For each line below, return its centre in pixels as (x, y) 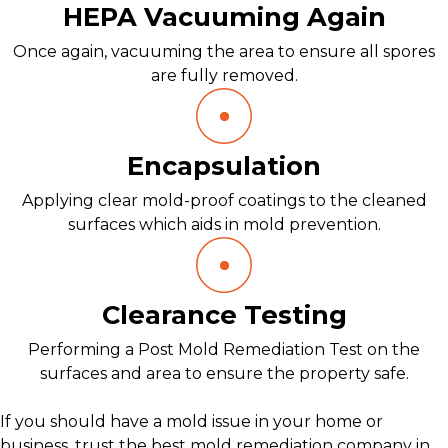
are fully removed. (224, 75)
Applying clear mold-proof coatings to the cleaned (224, 200)
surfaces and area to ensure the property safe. (224, 373)
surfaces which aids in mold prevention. (224, 224)
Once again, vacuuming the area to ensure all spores (224, 51)
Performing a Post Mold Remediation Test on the (224, 349)
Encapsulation (224, 165)
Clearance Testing (224, 314)
